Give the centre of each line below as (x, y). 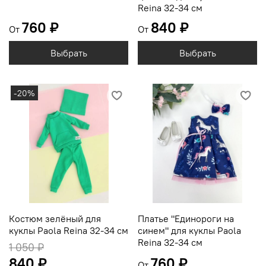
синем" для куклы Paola (189, 231)
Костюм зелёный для (55, 219)
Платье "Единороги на (186, 219)
